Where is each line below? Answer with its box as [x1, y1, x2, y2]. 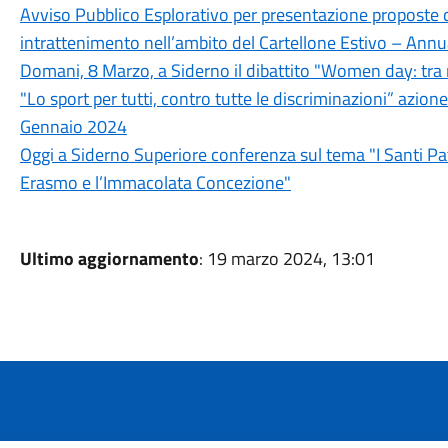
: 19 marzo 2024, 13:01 [198, 245, 375, 272]
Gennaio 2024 [19, 113, 127, 140]
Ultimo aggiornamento [19, 245, 199, 272]
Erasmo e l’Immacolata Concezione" [19, 169, 291, 196]
